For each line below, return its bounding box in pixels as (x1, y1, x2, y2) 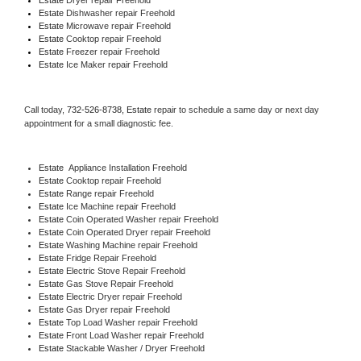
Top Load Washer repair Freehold (65, 317, 197, 327)
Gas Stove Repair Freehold (65, 278, 173, 288)
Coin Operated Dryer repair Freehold (65, 226, 210, 237)
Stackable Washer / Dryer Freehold (65, 342, 205, 353)
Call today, (24, 104, 67, 114)
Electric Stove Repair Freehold (65, 265, 185, 276)
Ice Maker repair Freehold (63, 59, 168, 69)
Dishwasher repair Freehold (65, 7, 177, 18)
